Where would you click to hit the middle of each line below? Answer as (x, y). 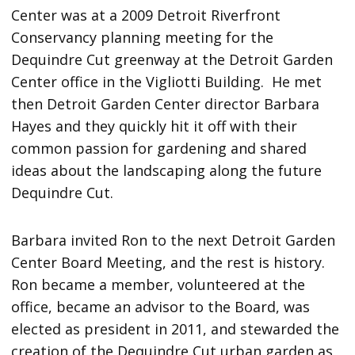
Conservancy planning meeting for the (143, 38)
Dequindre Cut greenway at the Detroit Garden (172, 60)
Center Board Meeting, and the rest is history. (170, 263)
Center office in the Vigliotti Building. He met (167, 82)
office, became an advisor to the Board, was (161, 307)
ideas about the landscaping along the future (167, 171)
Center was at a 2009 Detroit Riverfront (146, 15)
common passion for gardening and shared (159, 149)
